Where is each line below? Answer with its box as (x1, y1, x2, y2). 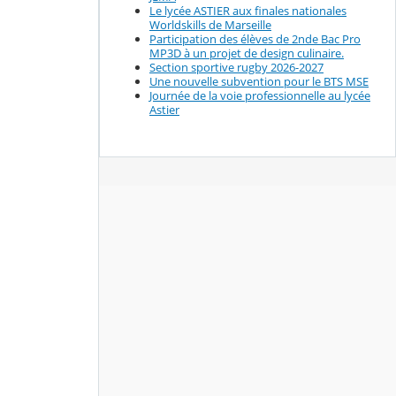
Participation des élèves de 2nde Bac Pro (149, 31, 361, 48)
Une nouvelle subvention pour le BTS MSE (149, 73, 369, 90)
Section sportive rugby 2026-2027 (149, 59, 324, 76)
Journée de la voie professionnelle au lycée (149, 88, 370, 104)
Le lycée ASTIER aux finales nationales (149, 3, 346, 19)
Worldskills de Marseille (149, 17, 271, 34)
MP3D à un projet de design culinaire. (149, 45, 344, 62)
